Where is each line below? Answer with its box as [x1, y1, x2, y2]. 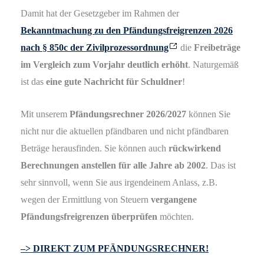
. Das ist [206, 160, 236, 170]
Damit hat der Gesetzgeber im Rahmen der [21, 8, 179, 19]
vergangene [151, 194, 197, 204]
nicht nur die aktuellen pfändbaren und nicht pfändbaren [21, 126, 229, 136]
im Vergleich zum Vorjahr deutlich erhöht [21, 60, 188, 70]
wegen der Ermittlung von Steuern [21, 194, 151, 204]
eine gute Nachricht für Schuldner [46, 77, 182, 87]
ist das [21, 77, 46, 87]
